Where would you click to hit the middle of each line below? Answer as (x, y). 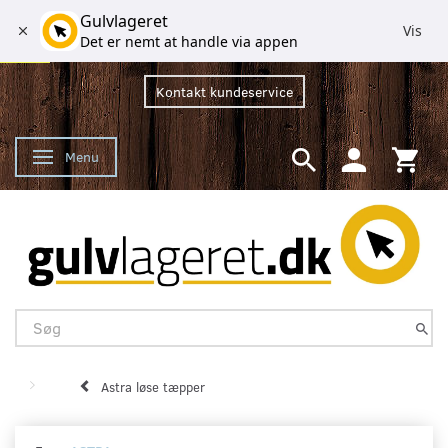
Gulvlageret (124, 21)
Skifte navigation (98, 158)
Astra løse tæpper (153, 386)
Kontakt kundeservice (224, 91)
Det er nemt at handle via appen (189, 41)
